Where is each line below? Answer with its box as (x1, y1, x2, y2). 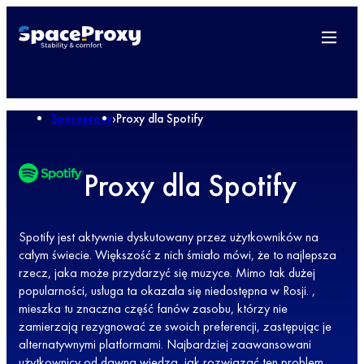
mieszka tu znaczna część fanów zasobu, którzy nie (19, 300, 288, 318)
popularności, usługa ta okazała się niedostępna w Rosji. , (19, 282, 315, 300)
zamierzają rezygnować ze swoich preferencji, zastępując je (19, 318, 331, 336)
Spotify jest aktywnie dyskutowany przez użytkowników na (19, 228, 318, 246)
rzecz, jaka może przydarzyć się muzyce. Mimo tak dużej (19, 264, 315, 282)
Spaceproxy (51, 110, 112, 127)
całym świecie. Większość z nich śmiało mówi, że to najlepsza (19, 246, 336, 264)
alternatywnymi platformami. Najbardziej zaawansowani (19, 336, 311, 353)
